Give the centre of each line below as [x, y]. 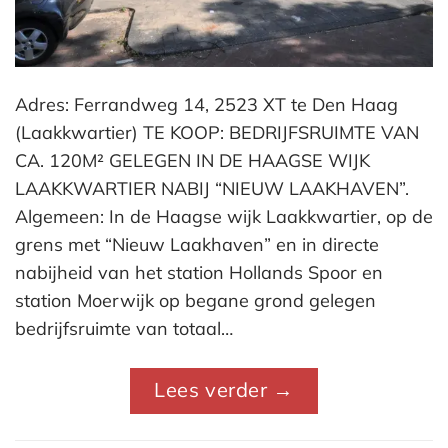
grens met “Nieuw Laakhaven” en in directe [197, 245]
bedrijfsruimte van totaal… [124, 329]
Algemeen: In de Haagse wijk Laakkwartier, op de [224, 217]
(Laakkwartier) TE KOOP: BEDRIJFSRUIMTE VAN [217, 133]
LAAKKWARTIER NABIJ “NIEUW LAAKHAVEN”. [212, 189]
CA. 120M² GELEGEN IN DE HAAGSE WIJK [192, 161]
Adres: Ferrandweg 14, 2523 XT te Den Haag [206, 105]
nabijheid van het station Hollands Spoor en [199, 273]
